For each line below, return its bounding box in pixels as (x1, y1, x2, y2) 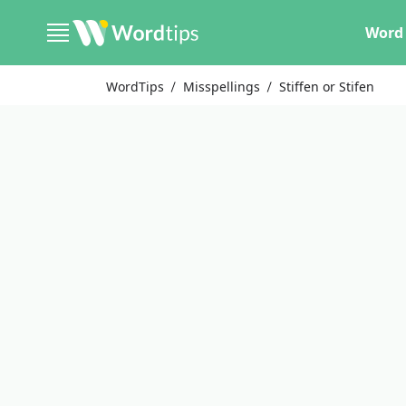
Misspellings (183, 78, 261, 95)
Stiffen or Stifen (279, 78, 375, 95)
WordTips (106, 78, 164, 95)
